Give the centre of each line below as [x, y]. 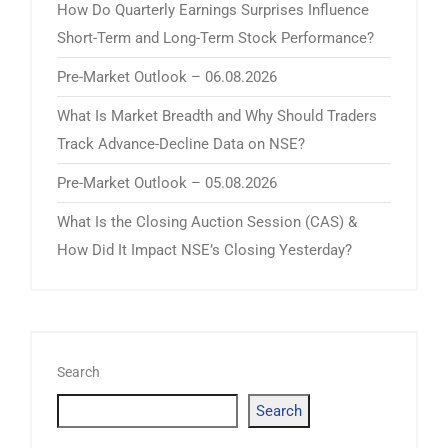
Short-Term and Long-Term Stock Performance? [215, 37]
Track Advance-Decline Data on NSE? [181, 143]
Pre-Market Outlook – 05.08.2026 [167, 182]
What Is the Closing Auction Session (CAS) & [207, 221]
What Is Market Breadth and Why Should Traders [217, 115]
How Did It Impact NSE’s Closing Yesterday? [204, 249]
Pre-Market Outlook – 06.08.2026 [167, 76]
